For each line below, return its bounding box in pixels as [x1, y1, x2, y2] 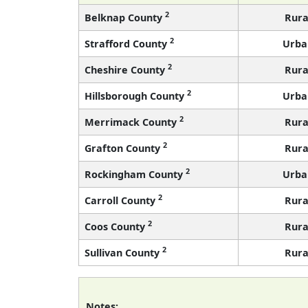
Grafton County [85, 141, 163, 155]
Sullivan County [85, 245, 162, 259]
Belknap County [85, 10, 165, 24]
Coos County [85, 219, 148, 233]
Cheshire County [85, 63, 168, 76]
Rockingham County [85, 167, 186, 181]
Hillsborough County [85, 89, 187, 102]
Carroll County [85, 193, 158, 207]
